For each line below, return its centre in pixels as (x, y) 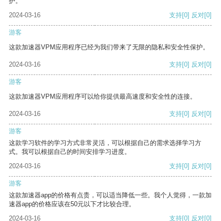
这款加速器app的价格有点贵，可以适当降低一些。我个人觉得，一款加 (110, 195)
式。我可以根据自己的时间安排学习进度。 (70, 152)
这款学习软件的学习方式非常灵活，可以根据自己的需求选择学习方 (105, 143)
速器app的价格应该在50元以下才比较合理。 (72, 204)
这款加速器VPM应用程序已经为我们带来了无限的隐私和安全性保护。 (109, 47)
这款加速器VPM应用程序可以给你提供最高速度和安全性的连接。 (103, 97)
